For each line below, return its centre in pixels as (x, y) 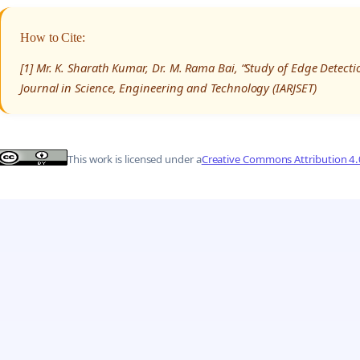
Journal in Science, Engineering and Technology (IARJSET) (168, 87)
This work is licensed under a (135, 160)
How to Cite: (53, 37)
